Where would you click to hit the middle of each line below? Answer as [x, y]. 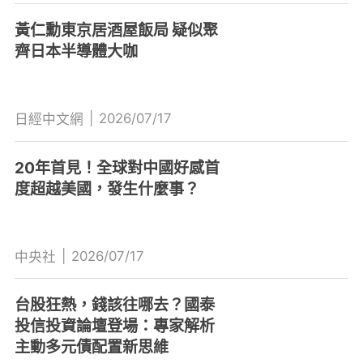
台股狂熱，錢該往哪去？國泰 [114, 305]
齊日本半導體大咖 [76, 51]
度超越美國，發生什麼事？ [107, 188]
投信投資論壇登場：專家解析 [114, 326]
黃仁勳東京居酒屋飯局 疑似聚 [116, 30]
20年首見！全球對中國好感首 [117, 167]
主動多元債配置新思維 [91, 347]
